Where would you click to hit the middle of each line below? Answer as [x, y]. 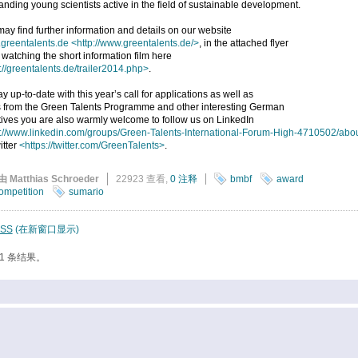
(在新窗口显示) [47, 230]
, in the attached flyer [243, 44]
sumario [86, 192]
